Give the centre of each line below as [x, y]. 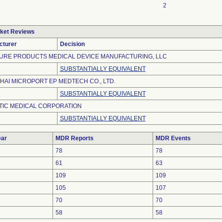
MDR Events [173, 138]
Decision [72, 44]
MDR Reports [74, 138]
